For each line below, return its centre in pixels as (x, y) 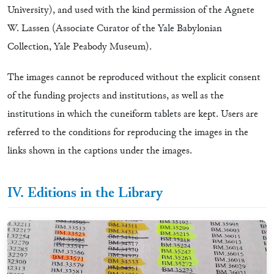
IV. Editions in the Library (85, 194)
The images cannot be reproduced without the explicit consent (134, 78)
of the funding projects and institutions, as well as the (116, 97)
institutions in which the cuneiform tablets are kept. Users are (133, 115)
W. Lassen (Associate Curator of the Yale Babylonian (115, 29)
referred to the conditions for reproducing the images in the (128, 133)
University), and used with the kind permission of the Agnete (131, 11)
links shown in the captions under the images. (100, 152)
